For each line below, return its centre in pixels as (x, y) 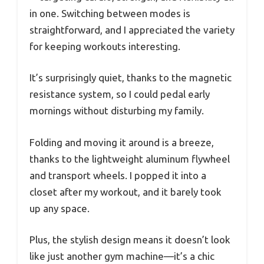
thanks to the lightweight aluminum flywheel (130, 159)
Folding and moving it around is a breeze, (122, 142)
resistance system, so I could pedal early (120, 94)
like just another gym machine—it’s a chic (122, 256)
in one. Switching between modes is (110, 13)
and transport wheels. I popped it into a (118, 175)
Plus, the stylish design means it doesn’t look (130, 240)
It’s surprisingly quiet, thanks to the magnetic (131, 78)
